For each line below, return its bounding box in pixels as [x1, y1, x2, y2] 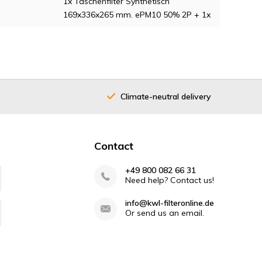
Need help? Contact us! [125, 175, 214, 186]
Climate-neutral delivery [120, 91, 211, 102]
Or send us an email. [125, 208, 204, 219]
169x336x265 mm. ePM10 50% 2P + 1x [63, 9, 211, 20]
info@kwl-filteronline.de [125, 198, 214, 209]
